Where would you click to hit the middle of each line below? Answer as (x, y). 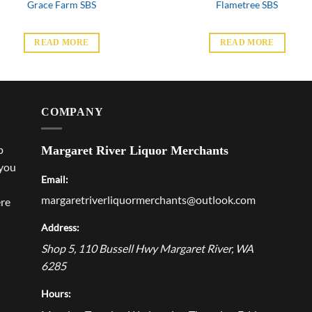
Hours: (56, 294)
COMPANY (72, 112)
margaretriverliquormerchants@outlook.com (148, 200)
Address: (60, 228)
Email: (55, 179)
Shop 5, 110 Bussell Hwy (99, 249)
